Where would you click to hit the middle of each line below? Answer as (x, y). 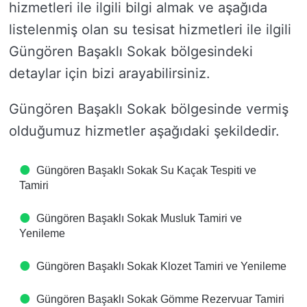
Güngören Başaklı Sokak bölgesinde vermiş (149, 109)
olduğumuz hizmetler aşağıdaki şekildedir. (144, 131)
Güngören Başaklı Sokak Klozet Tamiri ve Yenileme (161, 266)
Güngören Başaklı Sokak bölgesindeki (131, 51)
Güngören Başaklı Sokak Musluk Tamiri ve (139, 218)
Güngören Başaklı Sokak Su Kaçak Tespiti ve (146, 170)
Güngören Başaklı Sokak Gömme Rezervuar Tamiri (160, 299)
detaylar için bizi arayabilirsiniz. (110, 73)
